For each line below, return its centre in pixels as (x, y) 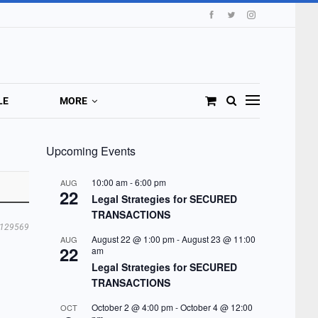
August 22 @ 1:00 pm (133, 239)
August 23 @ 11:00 (218, 239)
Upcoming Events (91, 151)
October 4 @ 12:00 (216, 307)
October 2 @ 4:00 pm (132, 307)
